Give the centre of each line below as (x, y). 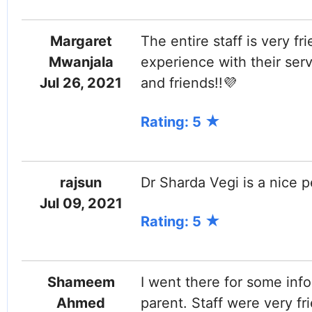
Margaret (81, 41)
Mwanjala (81, 62)
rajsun (81, 182)
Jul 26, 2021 (81, 83)
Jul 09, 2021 (81, 203)
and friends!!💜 (188, 83)
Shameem (81, 282)
